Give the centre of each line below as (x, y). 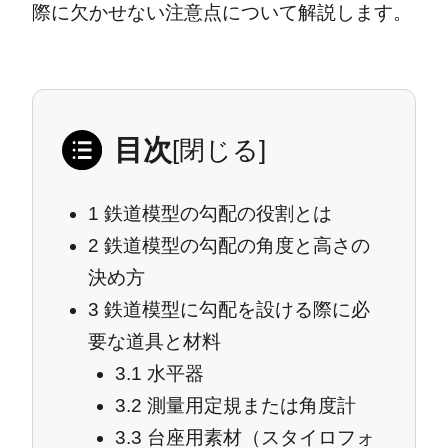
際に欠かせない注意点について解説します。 (221, 13)
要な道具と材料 (155, 341)
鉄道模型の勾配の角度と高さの (235, 245)
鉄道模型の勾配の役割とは (216, 213)
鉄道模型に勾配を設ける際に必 (235, 309)
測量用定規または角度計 (249, 405)
